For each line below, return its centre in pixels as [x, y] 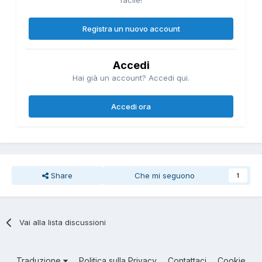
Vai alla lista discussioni [63, 222]
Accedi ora [131, 106]
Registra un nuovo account [131, 28]
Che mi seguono [165, 175]
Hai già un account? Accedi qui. [131, 77]
